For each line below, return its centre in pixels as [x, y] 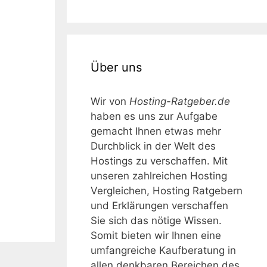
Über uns [116, 67]
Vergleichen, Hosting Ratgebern [167, 190]
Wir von [110, 101]
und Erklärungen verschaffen [159, 205]
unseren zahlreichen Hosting [159, 176]
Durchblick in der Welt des [153, 146]
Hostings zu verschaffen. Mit [159, 161]
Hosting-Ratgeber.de [180, 101]
